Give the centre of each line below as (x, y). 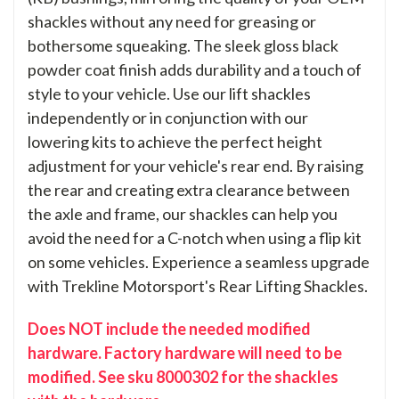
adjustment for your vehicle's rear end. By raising (195, 166)
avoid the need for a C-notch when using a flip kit (195, 238)
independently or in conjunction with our (168, 118)
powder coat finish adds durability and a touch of (195, 70)
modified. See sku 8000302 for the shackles (183, 377)
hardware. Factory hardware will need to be (185, 353)
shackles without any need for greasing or (172, 22)
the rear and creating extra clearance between (189, 190)
